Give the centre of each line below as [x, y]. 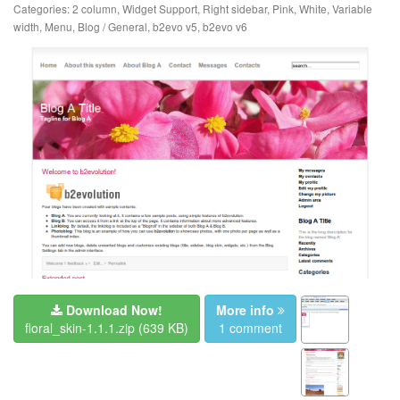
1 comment [250, 328]
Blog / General [112, 26]
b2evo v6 [225, 26]
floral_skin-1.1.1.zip [82, 328]
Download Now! [114, 310]
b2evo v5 [175, 26]
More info [245, 310]
